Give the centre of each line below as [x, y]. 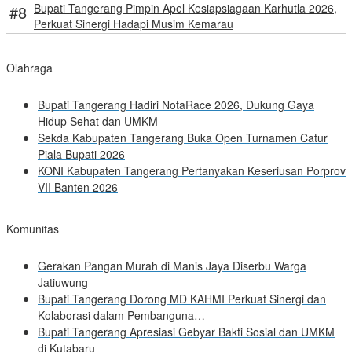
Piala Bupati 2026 [81, 154]
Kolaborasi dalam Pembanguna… [121, 315]
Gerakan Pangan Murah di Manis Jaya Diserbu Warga [172, 266]
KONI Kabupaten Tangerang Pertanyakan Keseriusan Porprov [192, 171]
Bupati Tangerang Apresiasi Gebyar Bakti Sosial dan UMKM [186, 332]
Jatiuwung [63, 282]
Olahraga [29, 68]
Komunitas [33, 229]
